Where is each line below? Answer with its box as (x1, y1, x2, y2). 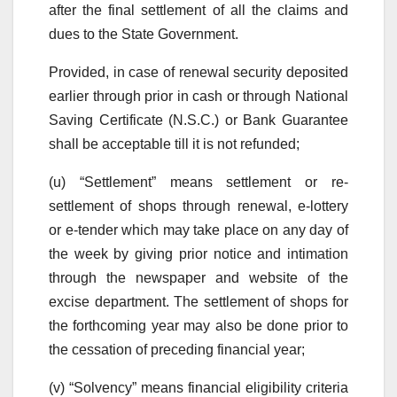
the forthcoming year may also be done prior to (49, 317, 348, 333)
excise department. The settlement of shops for (49, 293, 348, 309)
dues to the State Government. (49, 26, 242, 42)
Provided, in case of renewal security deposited (49, 64, 348, 80)
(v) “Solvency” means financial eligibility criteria (49, 379, 348, 395)
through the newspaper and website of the (49, 269, 348, 285)
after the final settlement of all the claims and (49, 2, 348, 18)
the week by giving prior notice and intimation (49, 245, 348, 261)
